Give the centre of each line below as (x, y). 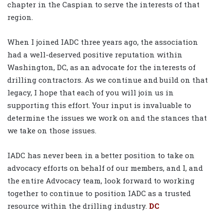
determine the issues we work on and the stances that (107, 118)
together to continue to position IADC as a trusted (99, 193)
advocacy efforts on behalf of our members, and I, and (105, 168)
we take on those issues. (52, 131)
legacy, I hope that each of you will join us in (91, 93)
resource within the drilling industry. (78, 206)
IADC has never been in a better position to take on (101, 155)
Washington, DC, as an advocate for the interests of (101, 67)
